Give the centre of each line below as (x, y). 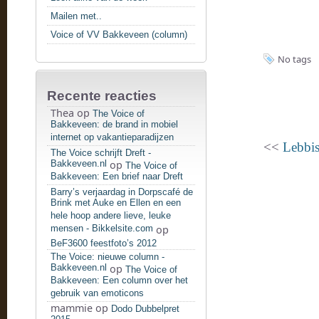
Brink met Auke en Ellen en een (116, 204)
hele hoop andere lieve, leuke (111, 217)
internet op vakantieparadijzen (112, 138)
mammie (72, 308)
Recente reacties (102, 96)
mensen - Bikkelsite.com (102, 230)
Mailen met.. (76, 16)
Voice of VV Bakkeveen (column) (119, 35)
